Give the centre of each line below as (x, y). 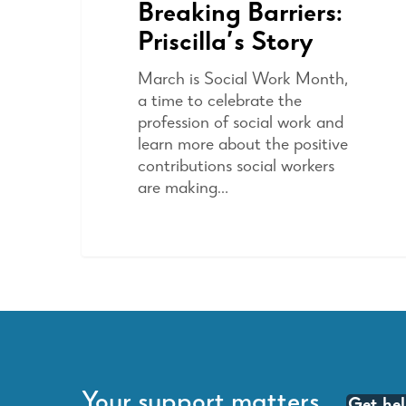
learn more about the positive (242, 145)
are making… (183, 189)
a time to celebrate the (219, 102)
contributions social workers (236, 167)
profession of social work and (240, 124)
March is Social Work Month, (242, 80)
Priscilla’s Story (225, 44)
